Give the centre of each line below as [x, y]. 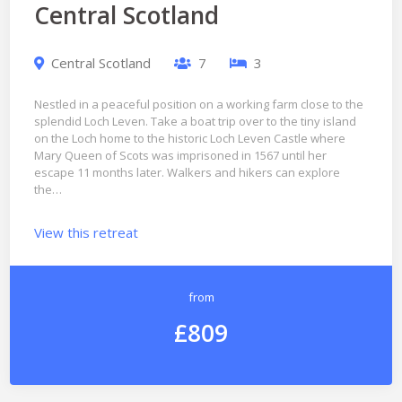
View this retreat [86, 232]
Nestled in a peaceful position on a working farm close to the [198, 105]
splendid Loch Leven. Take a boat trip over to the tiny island [195, 122]
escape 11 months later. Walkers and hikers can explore [187, 173]
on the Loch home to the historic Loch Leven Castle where [189, 139]
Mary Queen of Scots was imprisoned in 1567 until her [180, 156]
